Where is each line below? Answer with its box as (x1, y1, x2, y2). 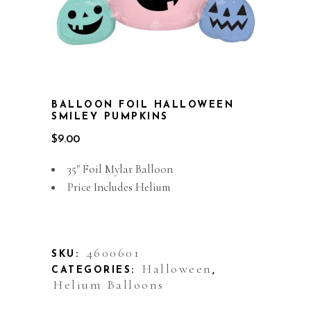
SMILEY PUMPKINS (51, 112, 169, 122)
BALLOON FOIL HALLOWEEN (51, 100, 234, 110)
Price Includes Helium (67, 180, 170, 194)
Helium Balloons (53, 277, 165, 292)
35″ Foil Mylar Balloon (67, 162, 173, 176)
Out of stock (51, 205, 114, 218)
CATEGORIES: (51, 265, 140, 276)
